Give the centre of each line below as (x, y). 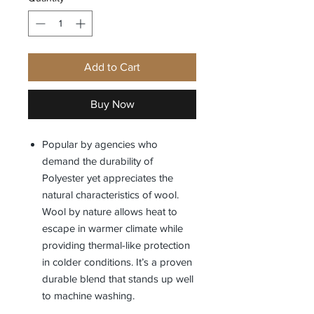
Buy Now (112, 104)
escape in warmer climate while (112, 228)
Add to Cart (112, 67)
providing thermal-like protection (116, 245)
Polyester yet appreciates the (108, 177)
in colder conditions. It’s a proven (117, 261)
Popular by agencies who (100, 144)
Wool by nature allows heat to (110, 211)
